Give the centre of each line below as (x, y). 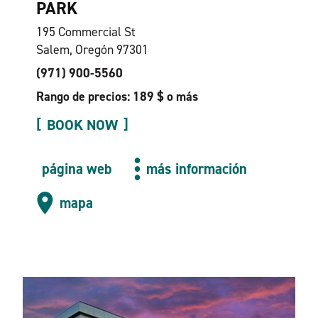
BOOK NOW (82, 125)
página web (76, 169)
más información (197, 169)
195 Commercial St (86, 32)
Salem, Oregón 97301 (92, 50)
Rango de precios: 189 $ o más (117, 97)
